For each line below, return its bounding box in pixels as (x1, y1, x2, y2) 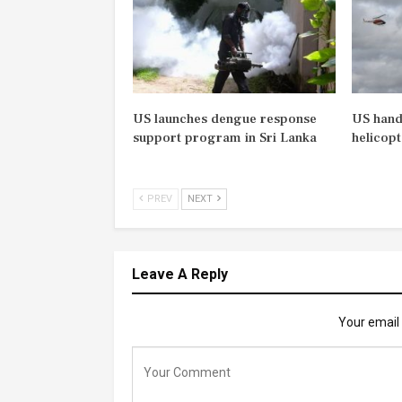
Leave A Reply (132, 266, 228, 284)
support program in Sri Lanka (133, 129, 317, 147)
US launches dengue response (133, 110, 317, 128)
